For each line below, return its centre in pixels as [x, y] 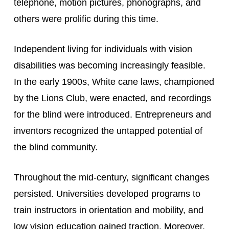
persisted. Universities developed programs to [107, 194]
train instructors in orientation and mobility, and [108, 210]
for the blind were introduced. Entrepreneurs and [112, 114]
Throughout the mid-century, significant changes [111, 177]
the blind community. [55, 147]
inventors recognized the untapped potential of [108, 131]
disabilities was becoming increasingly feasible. [109, 65]
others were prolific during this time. [86, 19]
